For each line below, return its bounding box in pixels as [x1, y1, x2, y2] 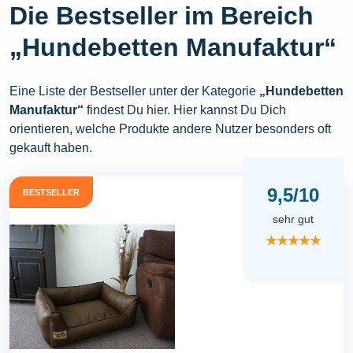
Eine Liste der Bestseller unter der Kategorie [9, 84, 259, 98]
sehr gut [273, 212, 314, 225]
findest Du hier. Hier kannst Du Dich [84, 102, 286, 117]
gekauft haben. [9, 140, 92, 154]
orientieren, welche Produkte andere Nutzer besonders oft [9, 121, 331, 136]
